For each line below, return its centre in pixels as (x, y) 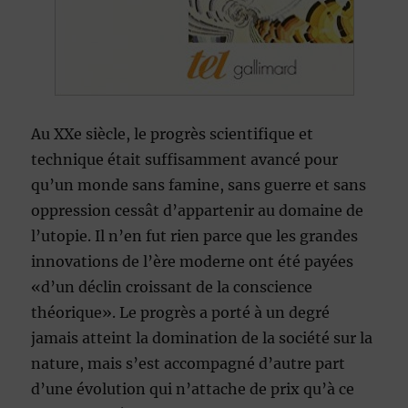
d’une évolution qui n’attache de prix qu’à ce (193, 389)
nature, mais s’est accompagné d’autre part (189, 364)
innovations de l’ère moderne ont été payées (193, 262)
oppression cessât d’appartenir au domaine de (198, 211)
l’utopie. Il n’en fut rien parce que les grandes (195, 236)
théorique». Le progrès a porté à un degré (181, 313)
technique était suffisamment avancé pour (185, 160)
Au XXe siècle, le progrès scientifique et (173, 134)
